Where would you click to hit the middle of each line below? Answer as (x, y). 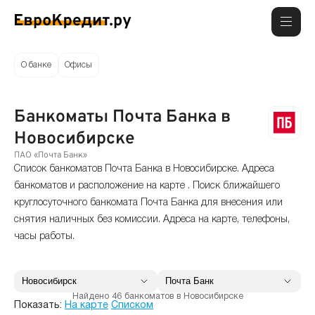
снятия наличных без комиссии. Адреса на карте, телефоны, (152, 219)
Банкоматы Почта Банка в (122, 117)
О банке (36, 65)
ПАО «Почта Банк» (51, 155)
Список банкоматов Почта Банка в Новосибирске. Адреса (144, 169)
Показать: (38, 306)
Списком (132, 306)
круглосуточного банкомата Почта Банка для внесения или (148, 202)
